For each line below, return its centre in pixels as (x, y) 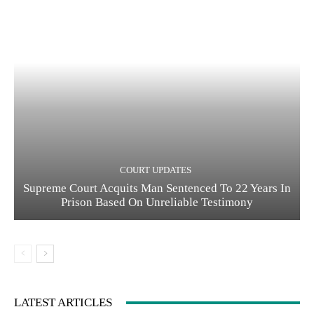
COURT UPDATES (155, 170)
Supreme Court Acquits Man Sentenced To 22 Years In (157, 189)
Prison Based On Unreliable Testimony (157, 203)
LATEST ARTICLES (63, 303)
